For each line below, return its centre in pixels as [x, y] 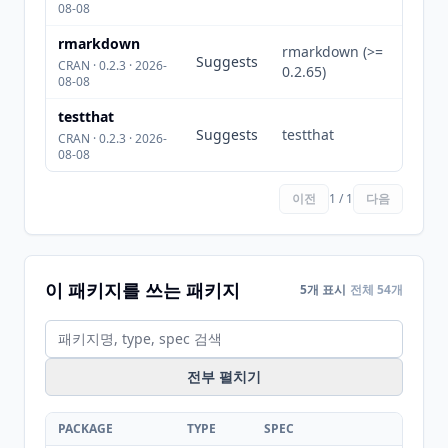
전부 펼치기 [224, 376]
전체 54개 [376, 289]
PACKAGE [85, 428]
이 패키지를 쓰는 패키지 [142, 290]
